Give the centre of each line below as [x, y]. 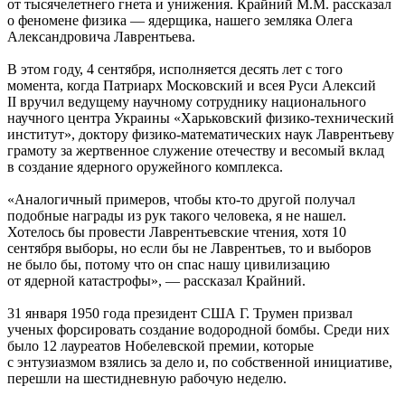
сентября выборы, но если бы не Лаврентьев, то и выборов [189, 249]
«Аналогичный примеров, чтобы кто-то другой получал [181, 200]
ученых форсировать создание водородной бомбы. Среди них [198, 330]
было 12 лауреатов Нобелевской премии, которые [160, 346]
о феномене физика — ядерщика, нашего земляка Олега [180, 21]
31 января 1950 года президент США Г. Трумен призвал [180, 314]
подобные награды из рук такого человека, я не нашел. [177, 216]
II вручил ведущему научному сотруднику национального [187, 102]
